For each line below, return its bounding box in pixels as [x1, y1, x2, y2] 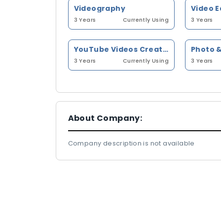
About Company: [68, 112, 143, 124]
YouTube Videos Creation [162, 44, 168, 54]
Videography [74, 3, 125, 13]
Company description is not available [68, 139, 195, 147]
